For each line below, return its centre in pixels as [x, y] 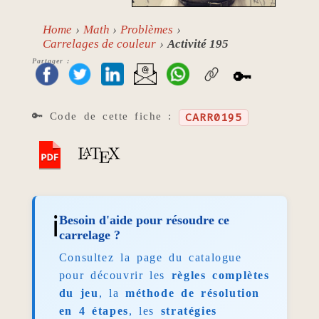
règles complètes [220, 275]
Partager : [51, 61]
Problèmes [147, 30]
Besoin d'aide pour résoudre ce [144, 220]
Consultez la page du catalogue [150, 257]
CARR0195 [213, 118]
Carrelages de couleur [99, 44]
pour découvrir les [115, 275]
